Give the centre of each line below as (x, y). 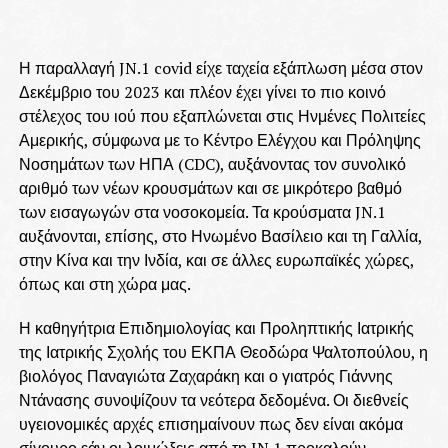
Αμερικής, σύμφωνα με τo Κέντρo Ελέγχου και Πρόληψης (219, 139)
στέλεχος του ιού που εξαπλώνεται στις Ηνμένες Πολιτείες (222, 115)
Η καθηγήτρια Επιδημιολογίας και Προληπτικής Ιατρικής (216, 327)
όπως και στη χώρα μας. (104, 283)
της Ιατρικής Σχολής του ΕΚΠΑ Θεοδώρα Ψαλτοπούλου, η (223, 351)
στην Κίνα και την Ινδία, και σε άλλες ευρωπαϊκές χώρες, (216, 259)
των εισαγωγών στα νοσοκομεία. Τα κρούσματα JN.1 (202, 211)
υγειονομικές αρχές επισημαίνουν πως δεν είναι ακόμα (210, 423)
